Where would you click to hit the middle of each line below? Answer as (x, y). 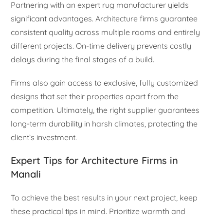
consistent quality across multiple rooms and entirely (106, 32)
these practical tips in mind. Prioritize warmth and (98, 211)
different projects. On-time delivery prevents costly (101, 46)
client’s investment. (44, 137)
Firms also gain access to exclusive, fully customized (105, 83)
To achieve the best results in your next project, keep (104, 198)
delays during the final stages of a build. (83, 60)
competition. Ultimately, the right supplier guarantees (105, 110)
